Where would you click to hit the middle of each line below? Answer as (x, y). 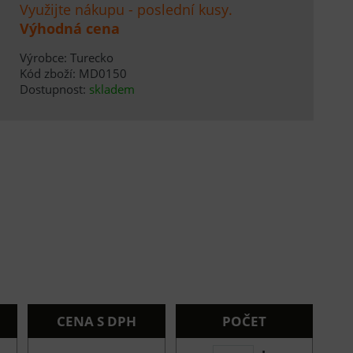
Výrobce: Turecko (66, 57)
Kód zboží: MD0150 (73, 73)
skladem (111, 89)
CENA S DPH (97, 321)
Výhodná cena (69, 29)
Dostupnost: (54, 89)
